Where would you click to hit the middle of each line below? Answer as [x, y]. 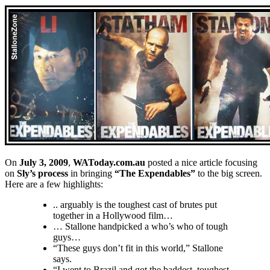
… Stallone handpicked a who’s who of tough [140, 227]
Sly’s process [42, 174]
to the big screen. [230, 174]
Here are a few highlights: [54, 184]
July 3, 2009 [44, 163]
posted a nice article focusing [201, 163]
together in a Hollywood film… [113, 216]
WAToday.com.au [109, 163]
